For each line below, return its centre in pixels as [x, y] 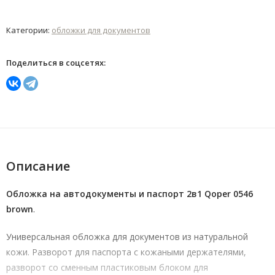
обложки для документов [101, 30]
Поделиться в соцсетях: [56, 63]
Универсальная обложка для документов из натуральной [127, 237]
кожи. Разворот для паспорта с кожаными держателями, [126, 252]
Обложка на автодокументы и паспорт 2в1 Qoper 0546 [130, 194]
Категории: [29, 30]
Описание [38, 166]
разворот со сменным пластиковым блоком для [107, 268]
